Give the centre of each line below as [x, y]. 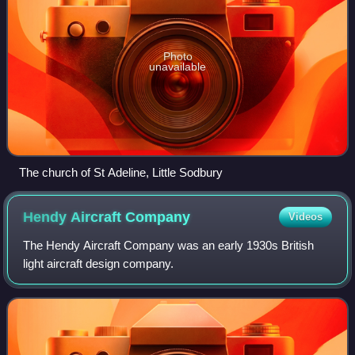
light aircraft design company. [99, 263]
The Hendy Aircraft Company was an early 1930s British [169, 245]
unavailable [177, 66]
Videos [305, 216]
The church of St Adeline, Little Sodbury [121, 172]
